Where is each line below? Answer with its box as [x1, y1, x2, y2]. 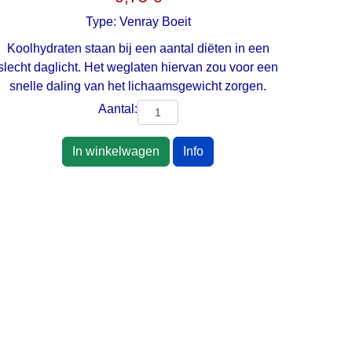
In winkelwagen [72, 145, 160, 159]
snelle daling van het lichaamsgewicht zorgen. [9, 79, 267, 93]
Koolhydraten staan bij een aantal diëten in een [6, 42, 269, 56]
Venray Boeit [119, 15, 191, 29]
